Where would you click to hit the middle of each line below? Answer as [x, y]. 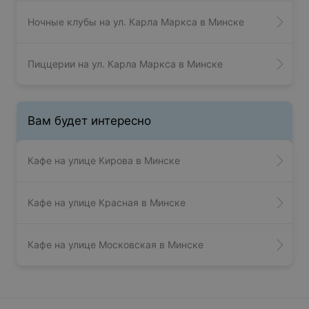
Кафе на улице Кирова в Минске [104, 161]
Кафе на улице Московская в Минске [116, 245]
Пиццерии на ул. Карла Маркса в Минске [125, 64]
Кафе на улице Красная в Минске [107, 203]
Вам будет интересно [89, 121]
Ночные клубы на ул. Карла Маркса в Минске [136, 22]
